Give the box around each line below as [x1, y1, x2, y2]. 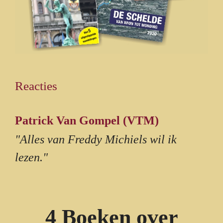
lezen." [15, 150, 48, 164]
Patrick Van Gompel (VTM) [15, 113, 159, 127]
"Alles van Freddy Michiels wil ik [15, 132, 177, 146]
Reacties [15, 79, 57, 93]
